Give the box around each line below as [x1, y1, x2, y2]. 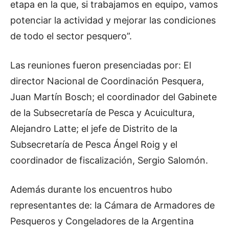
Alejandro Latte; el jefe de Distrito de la [10, 123, 177, 134]
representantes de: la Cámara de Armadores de [10, 199, 215, 211]
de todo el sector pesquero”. [10, 30, 132, 41]
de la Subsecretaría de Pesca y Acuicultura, [10, 107, 195, 118]
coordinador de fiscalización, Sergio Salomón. [10, 154, 208, 166]
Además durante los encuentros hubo [10, 184, 172, 195]
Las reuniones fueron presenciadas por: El [10, 59, 191, 71]
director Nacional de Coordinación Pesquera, [10, 75, 204, 86]
